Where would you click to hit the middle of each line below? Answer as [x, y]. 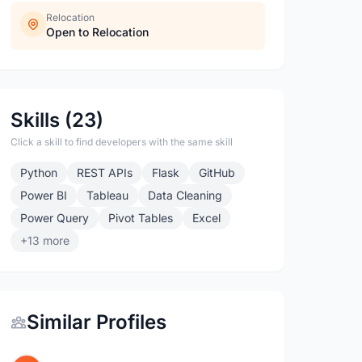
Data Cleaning [185, 195]
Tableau [108, 195]
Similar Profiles [97, 322]
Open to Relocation [98, 32]
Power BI [44, 195]
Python [39, 173]
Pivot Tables [141, 218]
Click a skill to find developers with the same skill [122, 142]
